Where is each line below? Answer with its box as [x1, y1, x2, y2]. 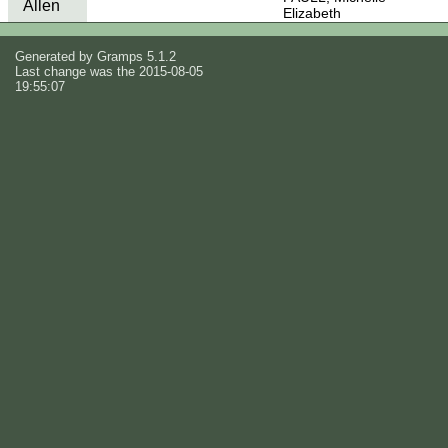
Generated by [15, 48, 97, 64]
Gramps [97, 48, 143, 64]
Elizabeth [282, 5, 341, 22]
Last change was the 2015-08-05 [15, 63, 203, 79]
